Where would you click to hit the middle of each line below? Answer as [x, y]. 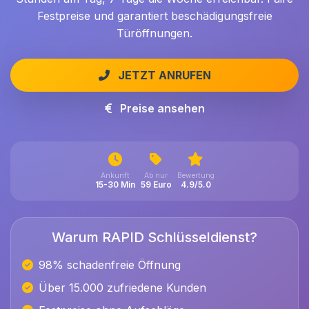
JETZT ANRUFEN [164, 75]
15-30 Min [115, 185]
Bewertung [196, 176]
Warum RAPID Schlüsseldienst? [154, 237]
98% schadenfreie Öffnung [110, 265]
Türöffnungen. [154, 33]
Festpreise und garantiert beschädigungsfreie [154, 16]
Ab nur [156, 176]
